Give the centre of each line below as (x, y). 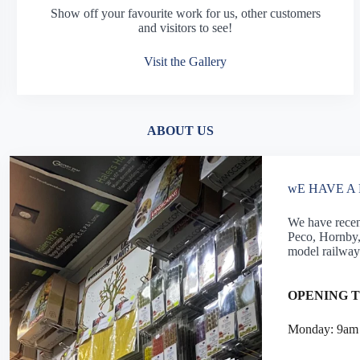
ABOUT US (180, 131)
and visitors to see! (186, 28)
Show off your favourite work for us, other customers (185, 13)
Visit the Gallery (186, 61)
